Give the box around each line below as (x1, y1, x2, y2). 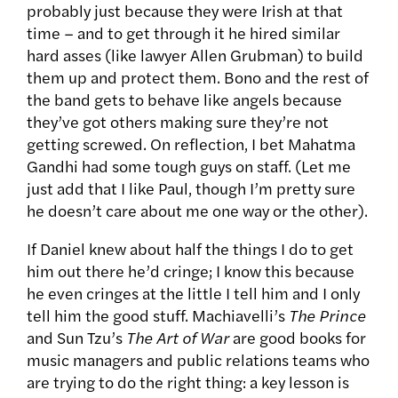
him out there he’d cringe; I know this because (27, 259, 354, 283)
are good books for (233, 326, 366, 349)
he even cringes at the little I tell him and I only (27, 282, 360, 305)
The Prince (289, 304, 366, 327)
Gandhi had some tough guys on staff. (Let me (27, 155, 351, 178)
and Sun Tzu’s (27, 326, 126, 349)
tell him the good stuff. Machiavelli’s (27, 304, 289, 327)
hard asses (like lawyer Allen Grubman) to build (27, 44, 363, 67)
